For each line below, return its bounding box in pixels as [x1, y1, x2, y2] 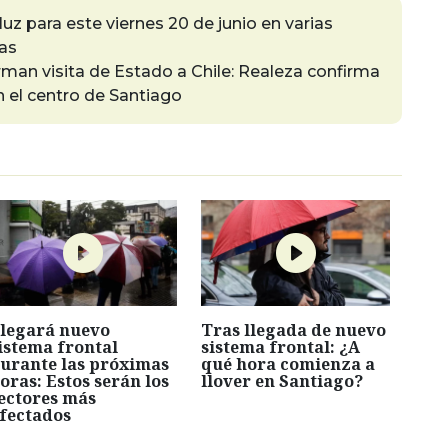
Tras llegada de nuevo [201, 318, 387, 341]
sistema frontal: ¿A [201, 335, 361, 358]
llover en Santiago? [201, 369, 364, 392]
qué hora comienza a [201, 352, 376, 375]
